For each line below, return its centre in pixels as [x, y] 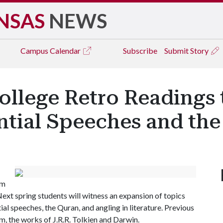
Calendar [66, 51]
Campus [35, 51]
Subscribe [140, 51]
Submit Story [187, 51]
